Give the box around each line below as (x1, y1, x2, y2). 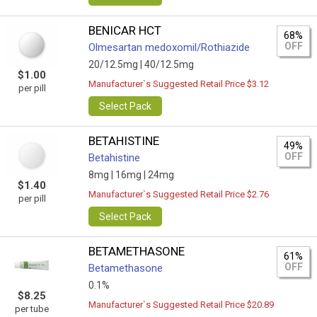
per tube (15, 304, 49, 314)
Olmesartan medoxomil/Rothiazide (88, 41, 250, 54)
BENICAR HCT (88, 23, 162, 38)
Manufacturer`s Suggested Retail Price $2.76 (88, 189, 270, 200)
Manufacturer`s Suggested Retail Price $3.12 (88, 79, 270, 89)
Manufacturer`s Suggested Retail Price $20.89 (88, 299, 275, 310)
